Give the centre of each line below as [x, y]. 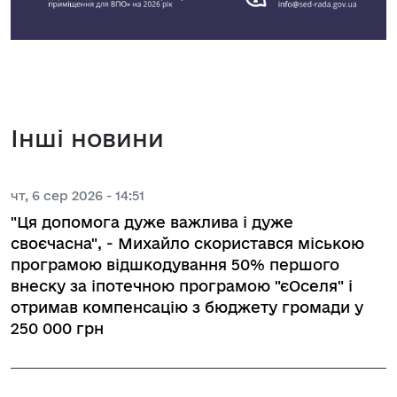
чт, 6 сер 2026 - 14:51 [78, 195]
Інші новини [87, 138]
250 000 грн [57, 328]
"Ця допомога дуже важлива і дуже [152, 222]
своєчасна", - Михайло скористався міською [187, 243]
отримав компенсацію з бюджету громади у [187, 307]
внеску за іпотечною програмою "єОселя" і [182, 285]
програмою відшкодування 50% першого [175, 264]
